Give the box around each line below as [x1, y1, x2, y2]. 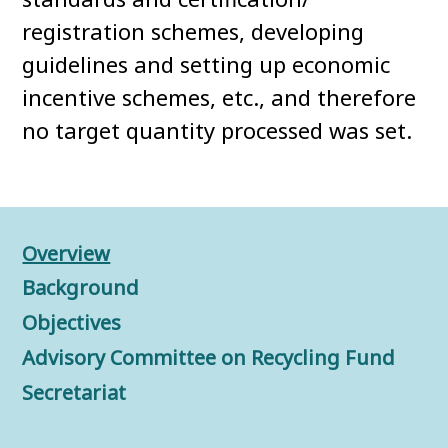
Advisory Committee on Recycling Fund [22, 344, 396, 372]
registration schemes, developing [22, 16, 365, 47]
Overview [22, 240, 111, 268]
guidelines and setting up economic [22, 49, 391, 80]
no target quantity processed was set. [22, 115, 413, 146]
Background [22, 274, 140, 302]
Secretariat [22, 379, 127, 407]
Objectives [22, 309, 122, 337]
